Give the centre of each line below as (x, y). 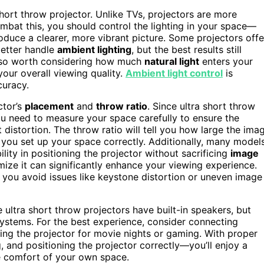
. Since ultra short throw (201, 106)
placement (49, 106)
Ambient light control (174, 73)
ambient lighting (94, 49)
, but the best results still (187, 49)
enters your (226, 61)
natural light (172, 61)
